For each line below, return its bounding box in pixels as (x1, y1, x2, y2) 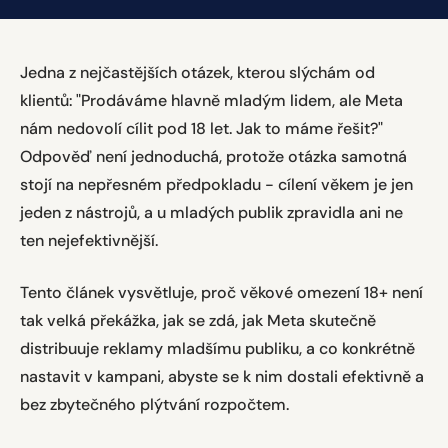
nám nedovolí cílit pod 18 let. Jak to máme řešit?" (20, 118, 383, 139)
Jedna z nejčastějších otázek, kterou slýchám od (20, 62, 375, 83)
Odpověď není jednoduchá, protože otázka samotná (20, 146, 407, 167)
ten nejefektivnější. (20, 230, 158, 251)
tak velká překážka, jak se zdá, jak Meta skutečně (20, 310, 376, 331)
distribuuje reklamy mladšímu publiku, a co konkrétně (20, 338, 415, 359)
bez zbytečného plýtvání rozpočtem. (20, 394, 289, 415)
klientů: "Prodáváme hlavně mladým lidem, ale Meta (20, 90, 403, 111)
